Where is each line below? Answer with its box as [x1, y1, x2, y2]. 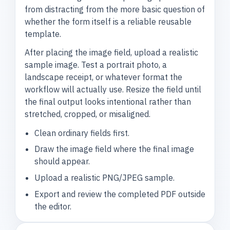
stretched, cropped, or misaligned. [25, 109, 151, 120]
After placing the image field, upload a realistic [25, 47, 199, 58]
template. [25, 28, 62, 39]
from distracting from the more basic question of [25, 4, 205, 14]
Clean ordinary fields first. [34, 127, 129, 138]
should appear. [34, 156, 90, 167]
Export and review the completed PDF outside [34, 188, 205, 199]
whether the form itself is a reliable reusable [25, 16, 192, 27]
